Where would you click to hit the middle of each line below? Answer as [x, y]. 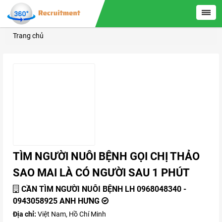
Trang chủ [28, 36]
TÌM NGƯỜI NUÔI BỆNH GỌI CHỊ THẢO [106, 156]
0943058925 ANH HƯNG [56, 201]
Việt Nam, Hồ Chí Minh [72, 214]
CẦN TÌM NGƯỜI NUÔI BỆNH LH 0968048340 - [104, 189]
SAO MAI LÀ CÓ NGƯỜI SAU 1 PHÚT [101, 173]
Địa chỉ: [25, 214]
